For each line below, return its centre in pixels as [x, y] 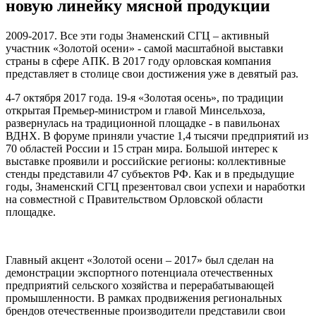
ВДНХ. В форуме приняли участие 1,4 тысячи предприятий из [157, 135]
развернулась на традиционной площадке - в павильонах [143, 123]
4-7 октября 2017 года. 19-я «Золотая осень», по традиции [145, 97]
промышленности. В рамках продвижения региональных [144, 298]
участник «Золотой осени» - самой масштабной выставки [145, 48]
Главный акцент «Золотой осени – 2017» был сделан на [140, 260]
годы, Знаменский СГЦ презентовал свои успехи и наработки [156, 186]
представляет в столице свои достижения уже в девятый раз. [152, 73]
